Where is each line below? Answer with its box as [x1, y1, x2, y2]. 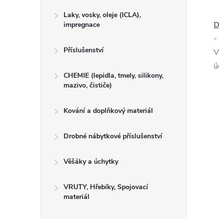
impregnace [64, 20, 100, 29]
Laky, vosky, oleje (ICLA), [64, 10, 141, 20]
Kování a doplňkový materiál [64, 106, 153, 115]
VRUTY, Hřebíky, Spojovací [64, 182, 148, 192]
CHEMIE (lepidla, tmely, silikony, [64, 70, 163, 80]
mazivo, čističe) [64, 80, 112, 90]
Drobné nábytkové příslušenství [64, 131, 162, 141]
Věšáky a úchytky [64, 156, 118, 166]
